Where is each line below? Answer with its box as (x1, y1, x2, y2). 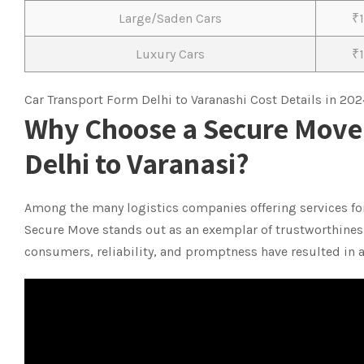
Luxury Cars (136, 46, 205, 62)
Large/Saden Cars (119, 11, 222, 26)
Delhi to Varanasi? (24, 144, 249, 182)
